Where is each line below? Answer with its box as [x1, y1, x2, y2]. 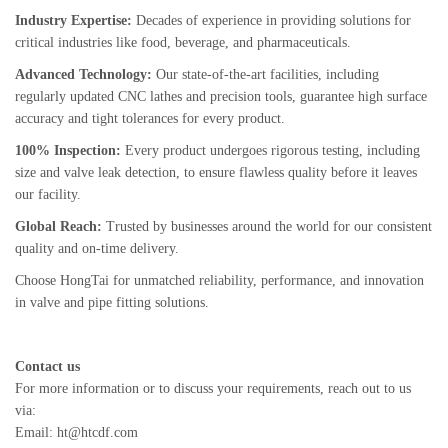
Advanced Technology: [15, 67, 152, 82]
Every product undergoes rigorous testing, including [121, 143, 420, 158]
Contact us [15, 359, 80, 374]
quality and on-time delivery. [15, 241, 179, 256]
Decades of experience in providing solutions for [132, 13, 411, 28]
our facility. [15, 187, 81, 202]
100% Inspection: [15, 143, 121, 158]
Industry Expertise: [15, 13, 132, 28]
